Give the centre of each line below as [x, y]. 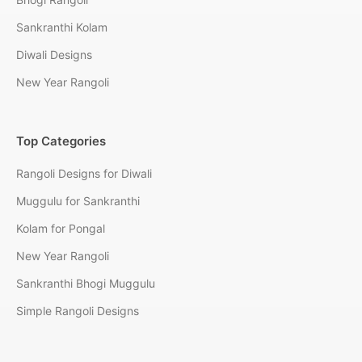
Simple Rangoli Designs [78, 310]
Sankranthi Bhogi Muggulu [86, 283]
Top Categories [61, 141]
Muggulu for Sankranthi [78, 200]
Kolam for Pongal [61, 228]
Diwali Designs [54, 54]
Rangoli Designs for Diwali [84, 173]
